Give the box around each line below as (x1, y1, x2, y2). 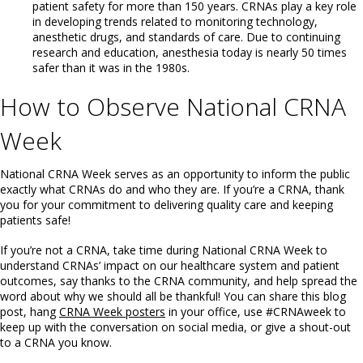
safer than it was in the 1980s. (32, 60, 190, 75)
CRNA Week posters (59, 304, 165, 319)
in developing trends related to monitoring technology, (32, 14, 318, 29)
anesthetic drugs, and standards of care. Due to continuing (32, 29, 340, 45)
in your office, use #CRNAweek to (165, 304, 346, 319)
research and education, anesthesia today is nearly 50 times (32, 45, 347, 60)
